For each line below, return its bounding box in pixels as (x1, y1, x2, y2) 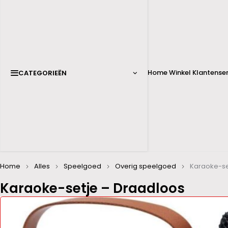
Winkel (169, 68, 191, 77)
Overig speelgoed (115, 161, 176, 171)
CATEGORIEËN (18, 68, 67, 78)
